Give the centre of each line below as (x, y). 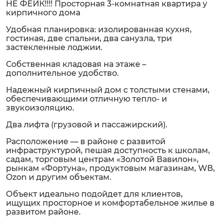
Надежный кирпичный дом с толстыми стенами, (108, 90)
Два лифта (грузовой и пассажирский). (87, 125)
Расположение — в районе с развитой (86, 141)
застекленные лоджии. (54, 47)
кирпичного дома (43, 13)
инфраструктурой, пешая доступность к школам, (108, 150)
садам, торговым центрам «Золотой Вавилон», (102, 159)
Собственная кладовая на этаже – (76, 64)
